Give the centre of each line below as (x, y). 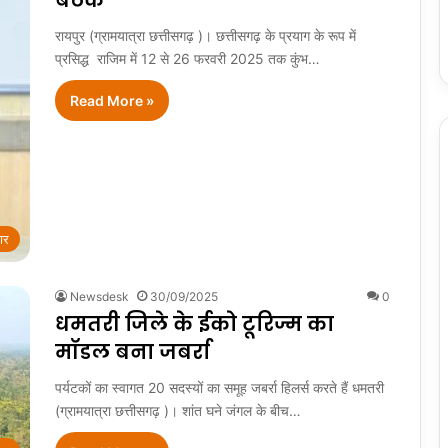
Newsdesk (99, 297)
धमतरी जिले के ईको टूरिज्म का (194, 324)
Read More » (112, 100)
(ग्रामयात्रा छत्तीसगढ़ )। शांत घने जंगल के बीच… (178, 411)
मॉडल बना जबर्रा (132, 352)
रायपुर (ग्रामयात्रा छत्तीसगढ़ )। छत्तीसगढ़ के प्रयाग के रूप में (205, 35)
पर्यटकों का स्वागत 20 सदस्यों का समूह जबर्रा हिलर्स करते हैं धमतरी (219, 388)
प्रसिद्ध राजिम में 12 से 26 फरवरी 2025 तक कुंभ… (187, 58)
